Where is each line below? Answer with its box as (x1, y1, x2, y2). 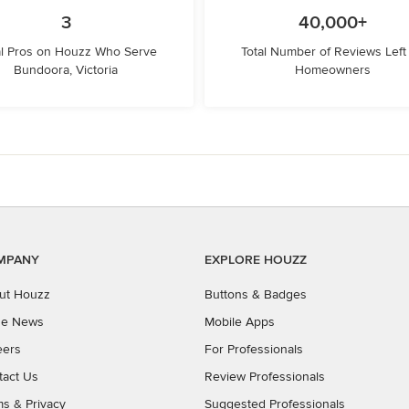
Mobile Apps (204, 314, 275, 330)
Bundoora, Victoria (14, 62, 118, 78)
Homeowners (294, 62, 371, 78)
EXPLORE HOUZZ (204, 252, 307, 267)
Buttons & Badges (204, 287, 307, 302)
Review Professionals (204, 369, 325, 384)
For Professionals (204, 341, 303, 357)
